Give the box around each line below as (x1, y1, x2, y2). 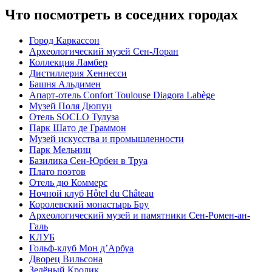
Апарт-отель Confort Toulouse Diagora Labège (29, 90, 215, 101)
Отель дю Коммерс (29, 177, 107, 188)
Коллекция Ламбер (29, 57, 107, 68)
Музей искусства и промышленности (29, 134, 184, 144)
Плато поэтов (29, 166, 86, 177)
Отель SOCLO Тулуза (29, 112, 119, 123)
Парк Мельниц (29, 144, 91, 155)
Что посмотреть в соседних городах (5, 7, 238, 23)
